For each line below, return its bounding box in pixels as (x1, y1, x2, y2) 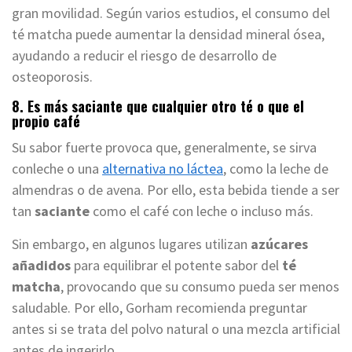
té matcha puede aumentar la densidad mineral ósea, (12, 25, 324, 44)
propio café (12, 111, 80, 132)
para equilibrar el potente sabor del (74, 256, 282, 275)
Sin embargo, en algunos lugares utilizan (12, 235, 247, 254)
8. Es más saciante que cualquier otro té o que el (12, 96, 304, 117)
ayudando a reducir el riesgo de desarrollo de (12, 46, 277, 65)
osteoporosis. (12, 68, 93, 86)
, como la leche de (223, 159, 328, 178)
